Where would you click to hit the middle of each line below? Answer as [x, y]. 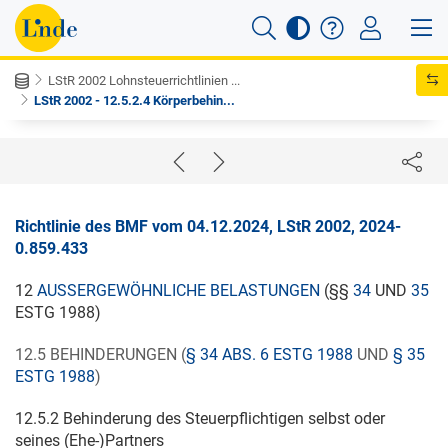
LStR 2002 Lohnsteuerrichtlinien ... [144, 80]
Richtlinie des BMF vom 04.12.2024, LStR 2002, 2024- [208, 226]
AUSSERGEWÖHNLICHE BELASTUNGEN [173, 290]
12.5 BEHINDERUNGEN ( [100, 354]
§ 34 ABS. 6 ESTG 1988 [269, 354]
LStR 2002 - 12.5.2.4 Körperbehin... [134, 100]
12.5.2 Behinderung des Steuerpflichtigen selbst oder [200, 418]
